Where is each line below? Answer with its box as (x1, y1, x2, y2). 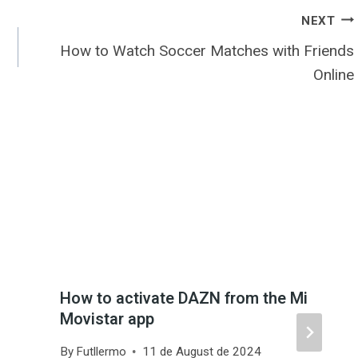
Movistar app (59, 307, 154, 331)
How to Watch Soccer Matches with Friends (59, 42, 354, 60)
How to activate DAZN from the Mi (59, 286, 308, 310)
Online (312, 66, 354, 84)
